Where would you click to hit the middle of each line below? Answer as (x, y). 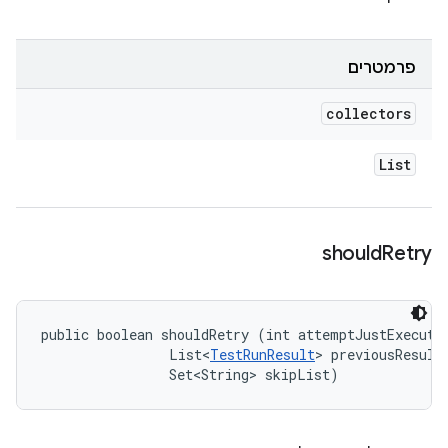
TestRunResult (262, 354)
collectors (368, 113)
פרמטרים (382, 68)
